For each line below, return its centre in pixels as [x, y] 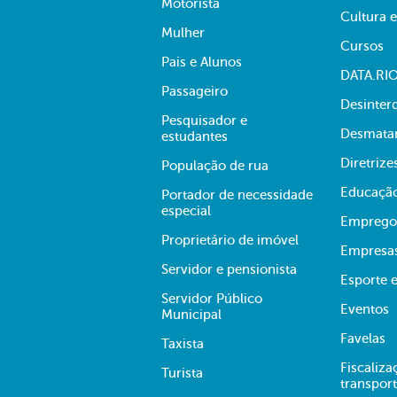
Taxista [183, 344]
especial [186, 211]
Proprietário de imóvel [230, 240]
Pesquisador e [204, 121]
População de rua [215, 166]
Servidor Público [212, 299]
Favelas [363, 339]
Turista [182, 373]
